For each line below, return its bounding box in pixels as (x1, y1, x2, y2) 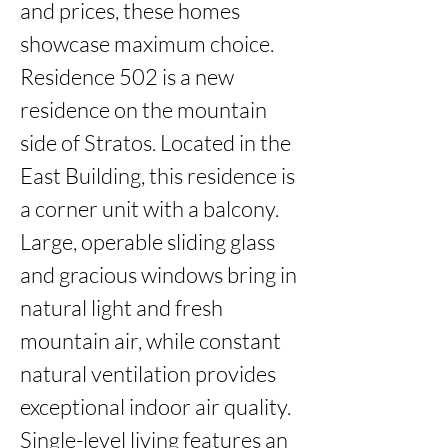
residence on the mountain (20, 96, 267, 123)
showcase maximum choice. (20, 30, 274, 57)
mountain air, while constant (20, 327, 281, 354)
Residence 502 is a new (20, 63, 234, 90)
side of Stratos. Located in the (20, 129, 291, 156)
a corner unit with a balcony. (20, 195, 279, 222)
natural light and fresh (20, 294, 223, 321)
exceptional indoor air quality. (20, 393, 291, 420)
